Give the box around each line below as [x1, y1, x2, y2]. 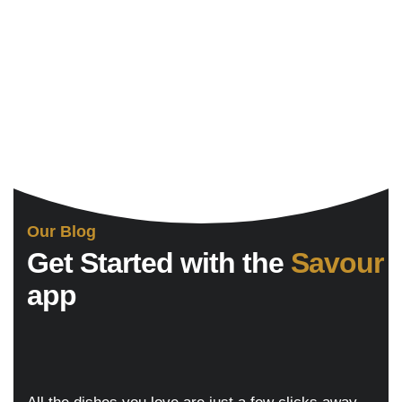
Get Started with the [27, 247, 291, 279]
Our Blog [27, 223, 96, 240]
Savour [291, 247, 383, 279]
